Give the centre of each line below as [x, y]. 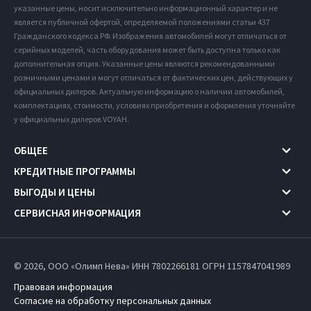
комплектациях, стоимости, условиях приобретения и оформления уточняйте [154, 105]
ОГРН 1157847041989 [246, 266]
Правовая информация [63, 286]
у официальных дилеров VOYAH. [72, 119]
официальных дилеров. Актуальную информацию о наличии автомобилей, [149, 91]
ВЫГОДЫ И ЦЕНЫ [54, 192]
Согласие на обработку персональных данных [112, 300]
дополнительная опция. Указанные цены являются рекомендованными [144, 63]
